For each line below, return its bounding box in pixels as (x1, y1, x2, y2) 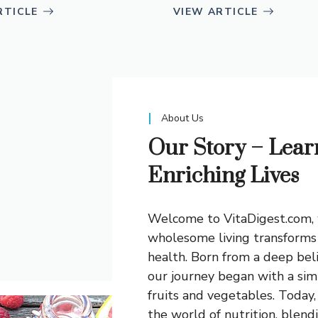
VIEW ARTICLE (173, 4, 258, 18)
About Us (161, 111, 204, 125)
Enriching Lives (148, 162, 299, 190)
